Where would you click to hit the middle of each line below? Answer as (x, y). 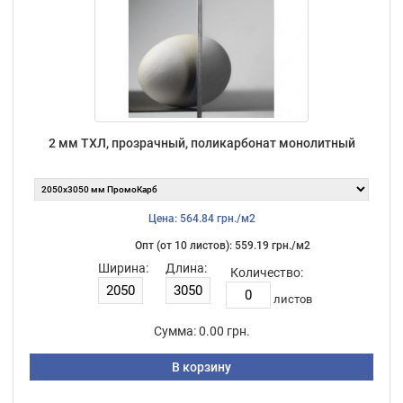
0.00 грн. (224, 331)
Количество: (266, 272)
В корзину (201, 367)
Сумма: (175, 331)
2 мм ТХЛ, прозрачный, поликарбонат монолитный (201, 143)
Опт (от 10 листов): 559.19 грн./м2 (222, 245)
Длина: (186, 268)
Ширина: (123, 268)
